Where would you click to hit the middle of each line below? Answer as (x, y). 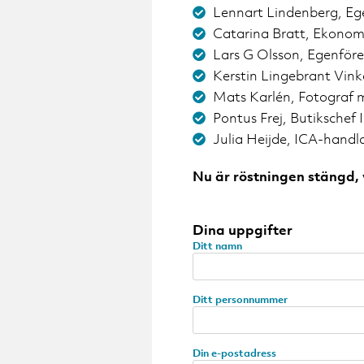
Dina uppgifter (243, 230)
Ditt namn (217, 246)
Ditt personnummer (240, 300)
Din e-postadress (234, 353)
